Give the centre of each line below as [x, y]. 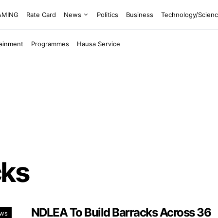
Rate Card [41, 14]
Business [140, 14]
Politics [108, 14]
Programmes [50, 44]
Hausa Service [99, 44]
